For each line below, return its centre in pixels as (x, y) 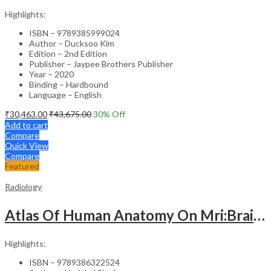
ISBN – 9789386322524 (74, 262)
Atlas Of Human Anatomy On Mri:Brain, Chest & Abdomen (259, 215)
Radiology (23, 186)
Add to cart (26, 125)
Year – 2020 (51, 74)
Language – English (65, 94)
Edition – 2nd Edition (68, 53)
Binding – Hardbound (69, 84)
